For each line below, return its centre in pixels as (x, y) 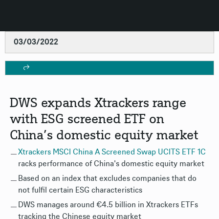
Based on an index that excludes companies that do (107, 178)
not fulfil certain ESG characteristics (80, 190)
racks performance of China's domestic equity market (111, 164)
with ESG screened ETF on (87, 119)
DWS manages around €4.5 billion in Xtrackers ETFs (108, 205)
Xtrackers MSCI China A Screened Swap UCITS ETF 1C (112, 152)
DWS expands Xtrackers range (98, 103)
